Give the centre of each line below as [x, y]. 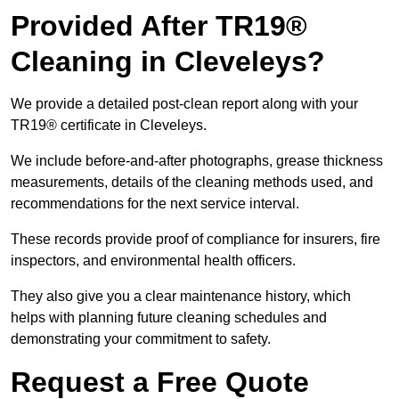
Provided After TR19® [159, 26]
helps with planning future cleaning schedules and [169, 318]
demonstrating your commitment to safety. [141, 339]
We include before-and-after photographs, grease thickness [197, 161]
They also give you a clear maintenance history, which [181, 297]
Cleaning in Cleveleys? [168, 62]
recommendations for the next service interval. [157, 204]
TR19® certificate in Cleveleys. [110, 126]
